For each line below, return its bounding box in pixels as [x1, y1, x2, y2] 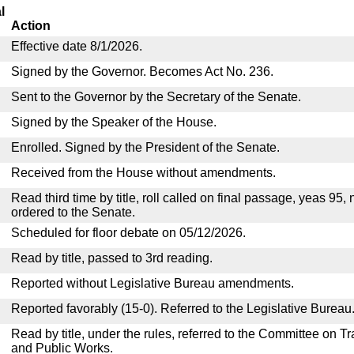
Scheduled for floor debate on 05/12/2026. [11, 226, 246, 239]
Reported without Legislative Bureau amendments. [11, 277, 294, 290]
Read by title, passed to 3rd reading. [11, 251, 213, 265]
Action [11, 19, 51, 32]
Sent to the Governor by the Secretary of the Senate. [11, 90, 301, 104]
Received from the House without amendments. [11, 166, 276, 179]
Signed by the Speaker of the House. [11, 115, 217, 129]
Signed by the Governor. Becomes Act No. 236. [11, 65, 273, 78]
